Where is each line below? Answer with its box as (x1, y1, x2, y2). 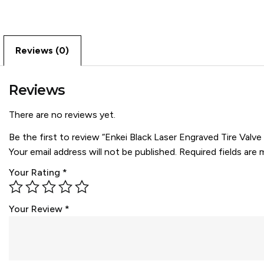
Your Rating (9, 167, 63, 179)
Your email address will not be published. (9, 146, 177, 158)
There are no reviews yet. (9, 108, 116, 120)
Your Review (9, 203, 65, 215)
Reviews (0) (15, 45, 70, 57)
